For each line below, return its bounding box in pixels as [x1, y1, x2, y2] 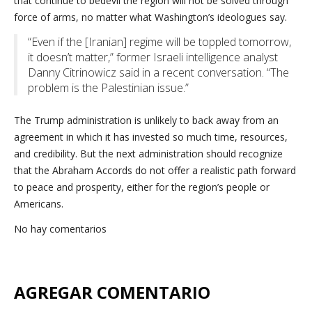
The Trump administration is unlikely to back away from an [14, 114, 279, 127]
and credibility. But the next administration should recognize [14, 147, 283, 160]
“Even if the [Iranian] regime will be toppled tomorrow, [28, 34, 291, 49]
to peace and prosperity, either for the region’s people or [14, 180, 270, 194]
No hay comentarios [14, 222, 107, 235]
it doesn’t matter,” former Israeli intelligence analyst [28, 49, 278, 65]
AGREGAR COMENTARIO [14, 281, 210, 304]
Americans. [14, 197, 63, 210]
